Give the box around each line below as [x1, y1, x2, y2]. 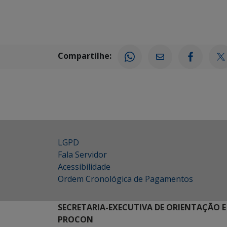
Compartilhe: [58, 50, 111, 62]
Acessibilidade [58, 161, 110, 172]
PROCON [58, 214, 93, 225]
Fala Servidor [58, 149, 107, 160]
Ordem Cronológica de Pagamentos [58, 173, 193, 184]
